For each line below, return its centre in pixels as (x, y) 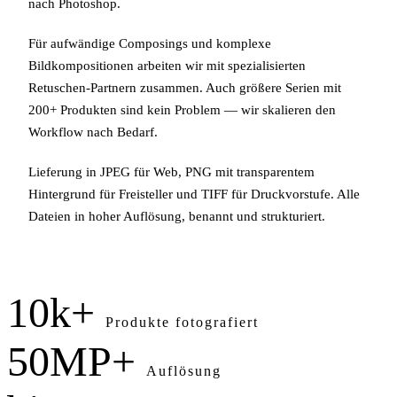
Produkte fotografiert (182, 322)
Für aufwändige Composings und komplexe (150, 43)
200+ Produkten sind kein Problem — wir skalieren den (182, 109)
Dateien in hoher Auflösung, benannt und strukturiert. (177, 216)
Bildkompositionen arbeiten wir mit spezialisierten (167, 65)
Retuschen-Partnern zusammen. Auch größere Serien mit (185, 87)
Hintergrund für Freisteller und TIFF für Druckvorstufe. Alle (194, 194)
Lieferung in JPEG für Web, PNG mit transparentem (171, 171)
